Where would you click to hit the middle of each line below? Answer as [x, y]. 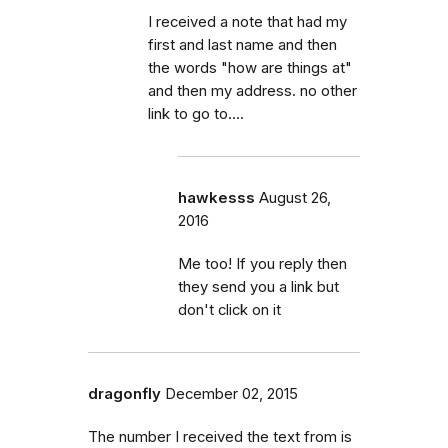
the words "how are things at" [250, 67]
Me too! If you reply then [262, 263]
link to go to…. [196, 113]
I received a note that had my [247, 21]
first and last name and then [242, 44]
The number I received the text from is [220, 436]
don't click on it [229, 309]
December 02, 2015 [231, 393]
